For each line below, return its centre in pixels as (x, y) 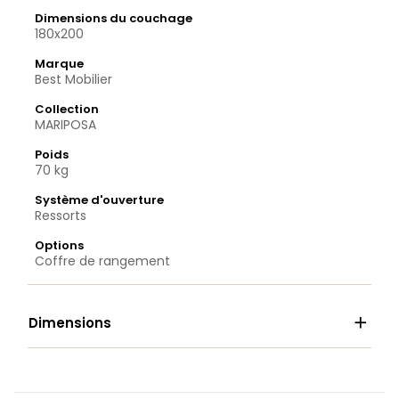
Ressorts (61, 216)
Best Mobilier (73, 80)
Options (59, 246)
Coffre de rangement (102, 261)
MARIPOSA (65, 125)
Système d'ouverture (99, 200)
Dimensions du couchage (114, 19)
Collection (67, 110)
